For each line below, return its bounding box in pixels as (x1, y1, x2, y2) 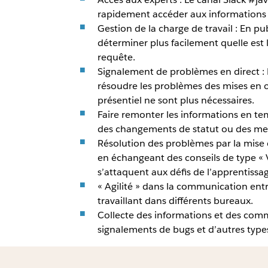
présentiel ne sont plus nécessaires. (97, 94, 254, 107)
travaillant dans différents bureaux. (97, 194, 253, 208)
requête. (97, 51, 135, 64)
